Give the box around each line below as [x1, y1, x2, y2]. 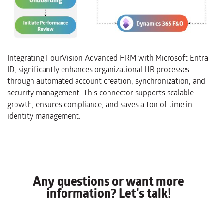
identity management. [7, 109, 81, 122]
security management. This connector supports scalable [7, 86, 194, 99]
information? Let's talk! [46, 184, 171, 203]
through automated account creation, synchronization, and [7, 75, 205, 87]
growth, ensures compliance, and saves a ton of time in [7, 98, 192, 110]
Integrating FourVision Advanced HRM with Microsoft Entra [7, 51, 208, 64]
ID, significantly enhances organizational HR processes [7, 63, 189, 76]
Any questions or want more [33, 171, 184, 191]
